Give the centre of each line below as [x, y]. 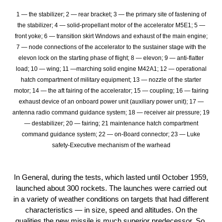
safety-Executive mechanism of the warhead [111, 145]
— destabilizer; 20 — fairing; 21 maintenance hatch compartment [111, 123]
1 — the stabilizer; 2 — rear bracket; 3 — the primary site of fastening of [111, 14]
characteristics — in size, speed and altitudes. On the [111, 210]
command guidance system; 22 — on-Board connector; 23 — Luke [111, 134]
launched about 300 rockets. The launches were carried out [111, 188]
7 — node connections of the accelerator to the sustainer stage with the [111, 47]
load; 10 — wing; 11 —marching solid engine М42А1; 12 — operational [111, 69]
